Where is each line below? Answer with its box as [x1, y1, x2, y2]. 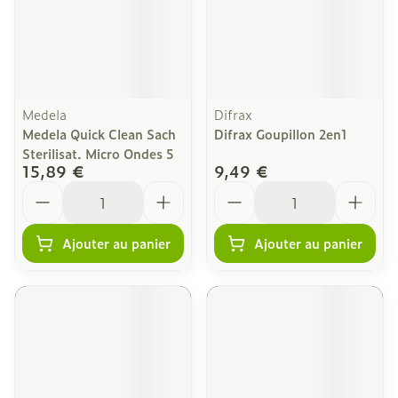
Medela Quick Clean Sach [22, 124, 176, 143]
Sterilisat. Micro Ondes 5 [22, 144, 174, 163]
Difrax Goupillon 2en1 [214, 124, 347, 143]
